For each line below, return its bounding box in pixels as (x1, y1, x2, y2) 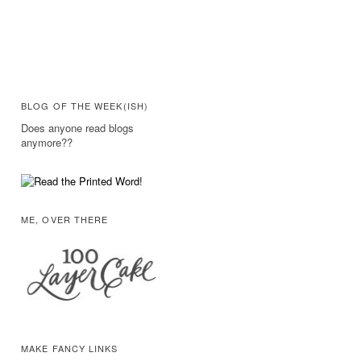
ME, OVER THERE (21, 213, 109, 226)
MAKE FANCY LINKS (21, 342, 118, 355)
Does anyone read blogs (21, 120, 134, 135)
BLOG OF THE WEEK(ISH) (21, 99, 149, 112)
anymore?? (21, 135, 73, 150)
